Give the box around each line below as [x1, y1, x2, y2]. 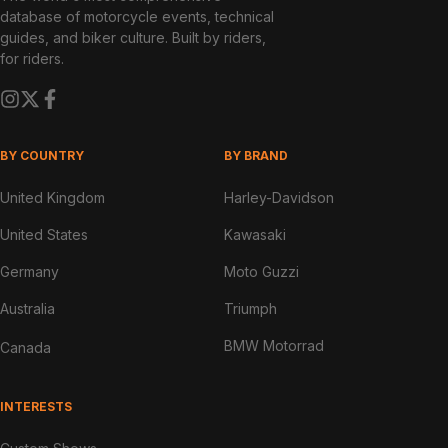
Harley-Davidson [224, 188, 334, 206]
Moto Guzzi [224, 262, 299, 280]
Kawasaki [224, 225, 286, 243]
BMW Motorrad [224, 336, 324, 354]
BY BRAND [224, 147, 288, 163]
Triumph [224, 299, 277, 317]
